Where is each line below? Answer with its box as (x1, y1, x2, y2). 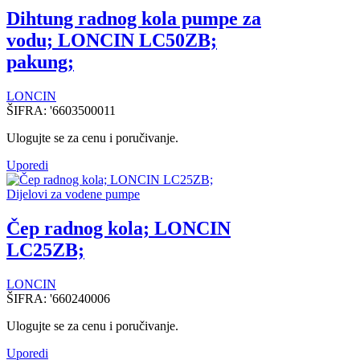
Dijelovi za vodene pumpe (6, 187, 140, 202)
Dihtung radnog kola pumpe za (6, 8, 261, 30)
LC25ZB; (6, 239, 84, 261)
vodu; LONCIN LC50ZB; (6, 30, 217, 51)
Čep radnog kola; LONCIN (6, 218, 231, 239)
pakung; (6, 51, 74, 73)
